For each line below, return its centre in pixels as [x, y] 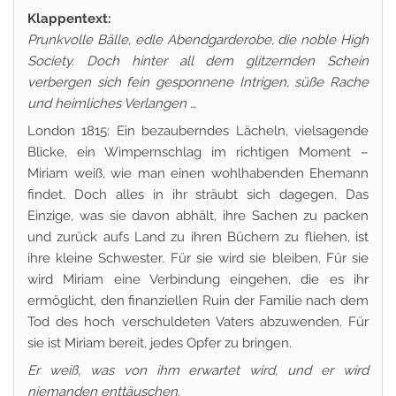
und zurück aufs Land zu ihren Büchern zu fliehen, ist [198, 237]
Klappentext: [69, 19]
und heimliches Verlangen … [112, 103]
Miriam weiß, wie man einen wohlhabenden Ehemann [198, 173]
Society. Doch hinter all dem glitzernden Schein [198, 61]
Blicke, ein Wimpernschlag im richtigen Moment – [198, 152]
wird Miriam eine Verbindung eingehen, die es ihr [198, 279]
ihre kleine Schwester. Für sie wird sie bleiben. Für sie [198, 258]
